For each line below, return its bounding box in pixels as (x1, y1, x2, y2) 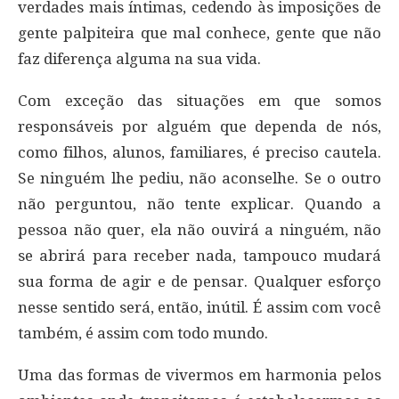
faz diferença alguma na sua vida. (18, 50, 261, 68)
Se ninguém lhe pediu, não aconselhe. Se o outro (18, 169, 381, 187)
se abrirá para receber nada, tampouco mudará (18, 247, 381, 265)
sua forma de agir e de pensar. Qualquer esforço (18, 273, 381, 290)
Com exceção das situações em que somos (18, 92, 381, 110)
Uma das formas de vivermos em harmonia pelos (18, 366, 381, 384)
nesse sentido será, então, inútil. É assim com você (18, 298, 381, 316)
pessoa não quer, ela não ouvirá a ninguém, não (18, 221, 381, 239)
